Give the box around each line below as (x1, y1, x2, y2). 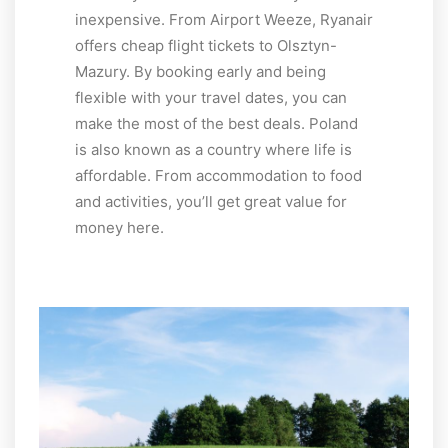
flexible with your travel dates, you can (75, 88, 347, 108)
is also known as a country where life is (75, 140, 352, 160)
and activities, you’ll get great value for (75, 192, 347, 212)
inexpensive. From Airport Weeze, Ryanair (75, 10, 373, 30)
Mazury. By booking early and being (75, 62, 326, 82)
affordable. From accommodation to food (75, 166, 362, 186)
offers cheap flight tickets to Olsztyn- (75, 36, 337, 56)
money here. (75, 218, 164, 238)
